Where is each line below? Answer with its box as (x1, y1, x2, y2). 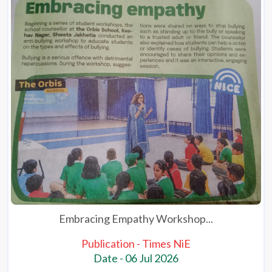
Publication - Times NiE (81, 237, 191, 251)
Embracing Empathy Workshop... (58, 212, 213, 226)
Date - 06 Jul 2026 (93, 251, 178, 265)
